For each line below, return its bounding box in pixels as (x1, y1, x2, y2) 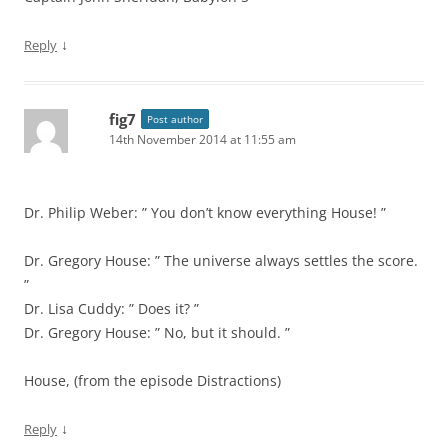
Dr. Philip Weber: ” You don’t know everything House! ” (24, 203, 386, 222)
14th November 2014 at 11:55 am (109, 131, 296, 148)
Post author (147, 112, 203, 126)
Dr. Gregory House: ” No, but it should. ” (24, 323, 290, 342)
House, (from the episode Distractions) (24, 371, 281, 390)
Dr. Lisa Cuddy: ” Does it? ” (24, 299, 199, 318)
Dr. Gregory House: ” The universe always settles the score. (24, 251, 418, 270)
